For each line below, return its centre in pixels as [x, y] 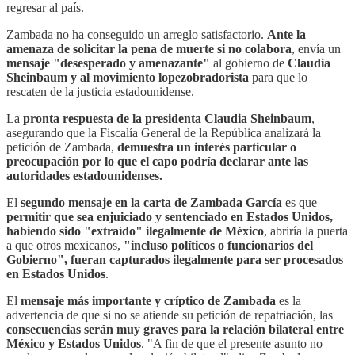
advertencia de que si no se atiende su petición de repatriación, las [170, 315]
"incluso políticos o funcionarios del [218, 245]
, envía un [316, 48]
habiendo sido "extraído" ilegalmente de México [135, 231]
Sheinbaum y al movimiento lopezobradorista [128, 77]
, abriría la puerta [306, 231]
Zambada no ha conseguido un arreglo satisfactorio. [137, 34]
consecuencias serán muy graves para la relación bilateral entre [175, 329]
